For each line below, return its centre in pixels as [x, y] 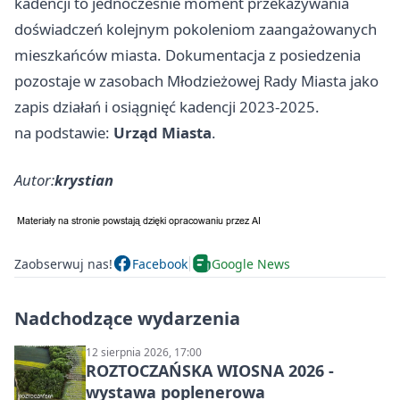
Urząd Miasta [162, 133]
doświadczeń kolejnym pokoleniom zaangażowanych [196, 29]
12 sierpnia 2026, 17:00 [144, 353]
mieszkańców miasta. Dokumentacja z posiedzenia [187, 55]
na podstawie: [64, 133]
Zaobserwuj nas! [63, 263]
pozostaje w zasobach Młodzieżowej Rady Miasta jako [196, 81]
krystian [84, 180]
